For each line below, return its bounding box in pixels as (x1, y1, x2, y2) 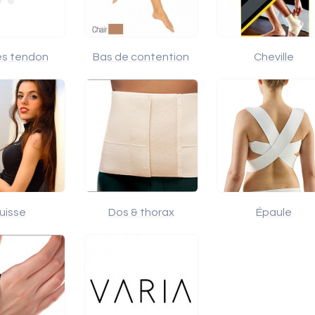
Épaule (255, 207, 292, 218)
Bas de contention (93, 51, 189, 63)
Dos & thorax (108, 207, 174, 218)
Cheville (253, 51, 294, 63)
